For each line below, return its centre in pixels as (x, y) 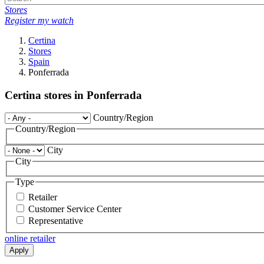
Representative (56, 221)
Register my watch (39, 20)
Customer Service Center (75, 209)
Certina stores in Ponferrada (73, 95)
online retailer (30, 239)
